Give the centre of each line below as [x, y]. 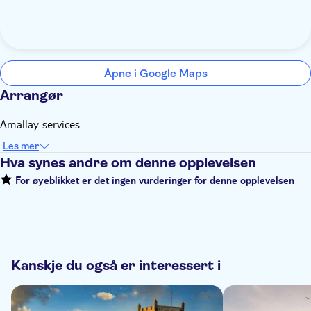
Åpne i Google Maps [155, 73]
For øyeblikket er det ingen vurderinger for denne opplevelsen [153, 182]
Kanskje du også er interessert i [116, 266]
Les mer [21, 146]
